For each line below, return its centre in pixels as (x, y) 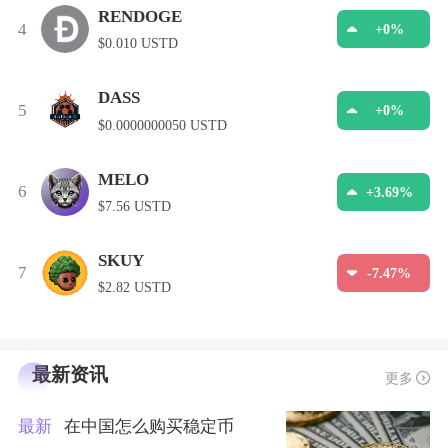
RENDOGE (139, 17)
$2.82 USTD (134, 287)
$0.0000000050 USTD (162, 124)
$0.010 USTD (137, 43)
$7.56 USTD (134, 205)
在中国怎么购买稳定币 (148, 427)
